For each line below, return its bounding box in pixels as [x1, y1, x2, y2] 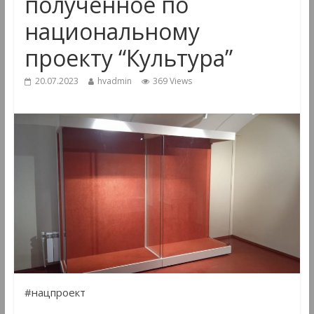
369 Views [152, 75, 192, 88]
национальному [24, 16, 200, 47]
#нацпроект [24, 285, 86, 299]
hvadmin [97, 75, 132, 88]
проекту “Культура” [24, 43, 233, 74]
